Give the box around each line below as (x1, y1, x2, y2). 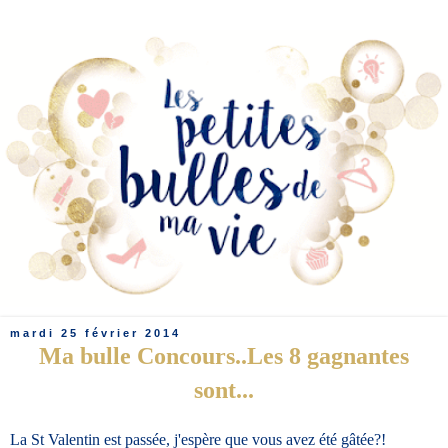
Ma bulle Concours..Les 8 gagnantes (39, 341, 409, 369)
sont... (194, 375, 254, 403)
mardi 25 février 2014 (10, 326, 181, 339)
